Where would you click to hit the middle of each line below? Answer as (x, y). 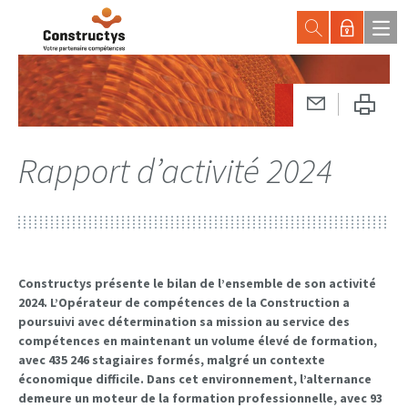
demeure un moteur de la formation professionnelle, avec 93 (200, 398)
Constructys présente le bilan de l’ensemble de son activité (197, 283)
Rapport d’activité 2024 (175, 170)
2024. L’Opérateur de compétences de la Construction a (184, 302)
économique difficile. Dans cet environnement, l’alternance (195, 378)
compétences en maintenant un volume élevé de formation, (198, 340)
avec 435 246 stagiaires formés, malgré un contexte (172, 359)
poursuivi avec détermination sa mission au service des (184, 321)
